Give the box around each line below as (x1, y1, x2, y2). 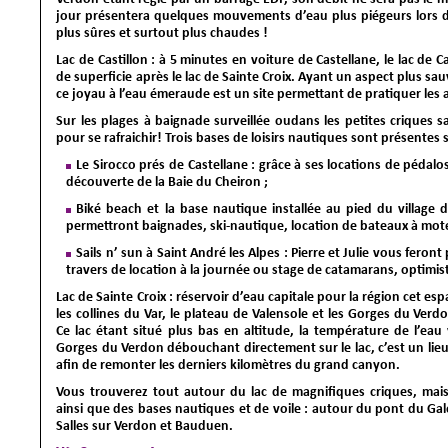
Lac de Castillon (56, 51, 148, 69)
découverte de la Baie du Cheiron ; (66, 173, 269, 191)
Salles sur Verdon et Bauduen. (56, 417, 234, 435)
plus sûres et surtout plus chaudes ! (56, 24, 269, 42)
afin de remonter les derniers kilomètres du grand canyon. (56, 356, 401, 374)
